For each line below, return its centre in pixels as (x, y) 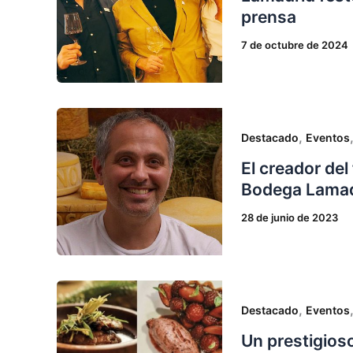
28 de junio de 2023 (290, 217)
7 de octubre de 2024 (295, 45)
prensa (269, 17)
